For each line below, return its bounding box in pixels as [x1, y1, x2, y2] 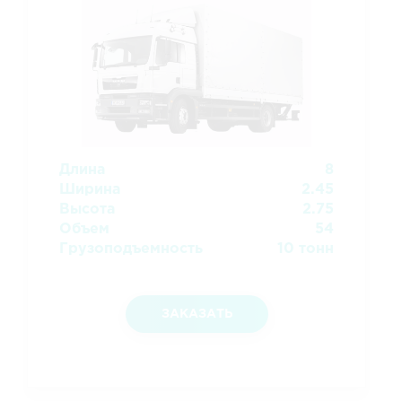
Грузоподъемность [59, 241, 203, 256]
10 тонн [277, 241, 334, 256]
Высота [59, 202, 115, 216]
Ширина [59, 182, 120, 197]
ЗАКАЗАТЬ [161, 308, 232, 319]
